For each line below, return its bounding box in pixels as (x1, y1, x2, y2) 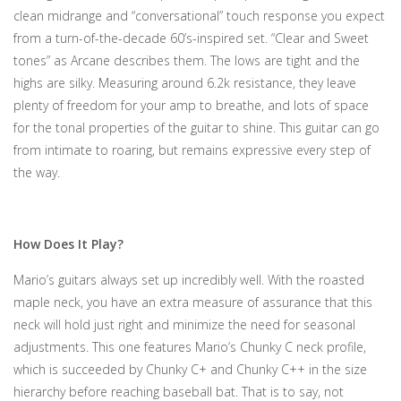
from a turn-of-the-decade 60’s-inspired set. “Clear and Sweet (13, 30, 369, 47)
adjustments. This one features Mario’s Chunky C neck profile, (13, 338, 366, 355)
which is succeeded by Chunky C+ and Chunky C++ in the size (13, 361, 367, 378)
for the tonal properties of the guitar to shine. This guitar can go (13, 119, 380, 136)
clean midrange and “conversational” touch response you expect (13, 7, 385, 24)
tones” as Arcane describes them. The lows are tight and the (13, 52, 360, 69)
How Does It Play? (13, 235, 124, 252)
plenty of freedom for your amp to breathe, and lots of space (13, 97, 369, 114)
